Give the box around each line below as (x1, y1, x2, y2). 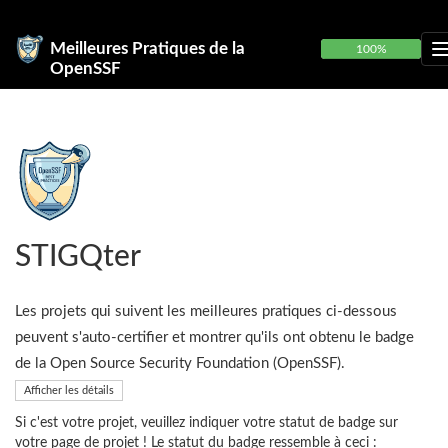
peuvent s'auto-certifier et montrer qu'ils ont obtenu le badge (15, 330, 414, 345)
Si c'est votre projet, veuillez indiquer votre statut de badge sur (15, 416, 398, 430)
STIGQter (15, 242, 141, 272)
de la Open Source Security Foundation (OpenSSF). (15, 356, 345, 371)
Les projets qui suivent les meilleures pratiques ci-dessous (15, 304, 397, 319)
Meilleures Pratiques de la (50, 40, 245, 57)
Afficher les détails (24, 384, 114, 396)
